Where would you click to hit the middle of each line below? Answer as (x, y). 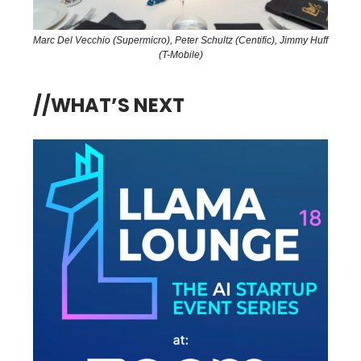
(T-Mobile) (180, 55)
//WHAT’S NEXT (109, 106)
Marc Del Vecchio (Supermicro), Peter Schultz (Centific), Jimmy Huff (180, 41)
